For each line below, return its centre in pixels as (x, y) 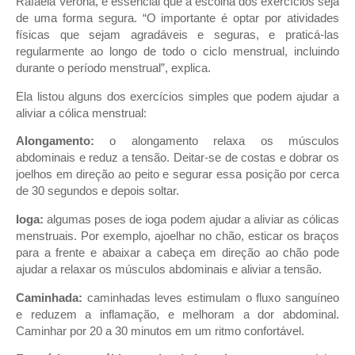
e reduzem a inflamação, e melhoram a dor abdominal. (177, 314)
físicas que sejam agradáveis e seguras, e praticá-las (177, 35)
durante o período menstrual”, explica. (113, 69)
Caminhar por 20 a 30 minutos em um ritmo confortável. (160, 331)
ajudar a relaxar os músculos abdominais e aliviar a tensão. (169, 270)
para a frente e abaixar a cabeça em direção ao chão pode (177, 253)
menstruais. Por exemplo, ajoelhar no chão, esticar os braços (177, 237)
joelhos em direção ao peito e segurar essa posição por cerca (177, 175)
